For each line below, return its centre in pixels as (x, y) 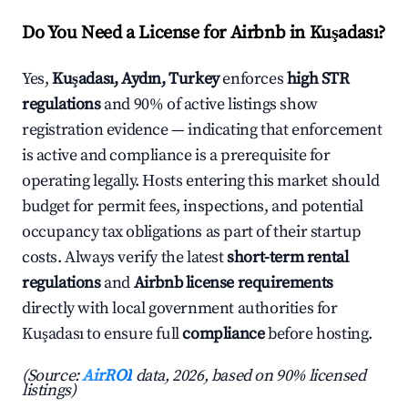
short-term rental (288, 258)
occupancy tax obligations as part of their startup (192, 232)
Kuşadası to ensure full (102, 334)
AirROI (107, 376)
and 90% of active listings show (209, 105)
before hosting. (319, 334)
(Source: (52, 376)
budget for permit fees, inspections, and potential (193, 207)
